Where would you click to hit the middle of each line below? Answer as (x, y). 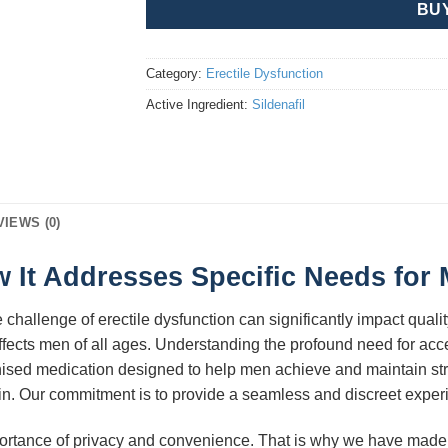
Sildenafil (278, 104)
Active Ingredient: (198, 104)
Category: (175, 73)
